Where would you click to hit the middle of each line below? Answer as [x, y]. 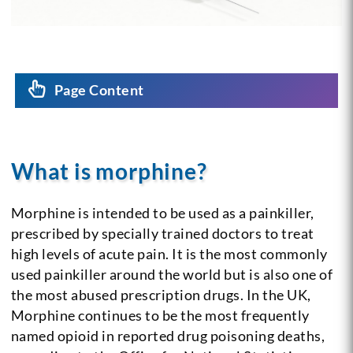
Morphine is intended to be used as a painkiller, [162, 212]
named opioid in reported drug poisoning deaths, [168, 335]
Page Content [99, 89]
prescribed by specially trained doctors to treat [162, 233]
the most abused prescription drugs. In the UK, [161, 294]
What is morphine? [109, 171]
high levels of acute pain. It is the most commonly [169, 253]
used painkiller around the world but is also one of [172, 274]
